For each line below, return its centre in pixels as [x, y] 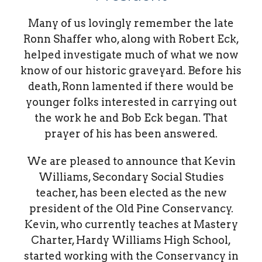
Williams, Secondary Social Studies [131, 177]
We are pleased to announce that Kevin [131, 161]
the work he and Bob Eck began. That [131, 118]
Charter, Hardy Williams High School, [131, 240]
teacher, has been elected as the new [131, 193]
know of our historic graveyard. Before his [131, 71]
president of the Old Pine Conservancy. [131, 209]
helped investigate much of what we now [131, 55]
